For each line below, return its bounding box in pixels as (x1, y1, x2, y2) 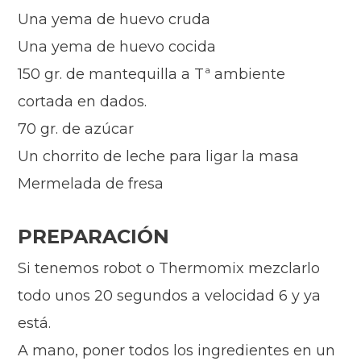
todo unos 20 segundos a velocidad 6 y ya (18, 287, 322, 305)
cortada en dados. (18, 93, 147, 111)
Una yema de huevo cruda (18, 10, 211, 29)
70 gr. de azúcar (18, 120, 135, 139)
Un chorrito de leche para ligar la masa (18, 147, 300, 166)
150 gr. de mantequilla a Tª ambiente (18, 65, 286, 84)
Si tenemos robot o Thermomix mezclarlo (18, 259, 321, 278)
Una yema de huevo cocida (18, 38, 217, 56)
